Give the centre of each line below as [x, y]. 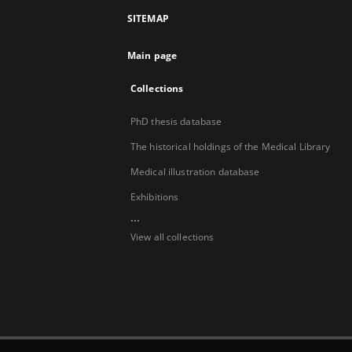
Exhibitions [155, 197]
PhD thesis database [176, 121]
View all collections [172, 237]
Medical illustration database [195, 172]
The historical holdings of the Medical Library [231, 147]
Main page [152, 55]
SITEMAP [148, 18]
